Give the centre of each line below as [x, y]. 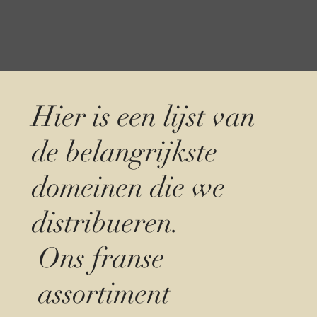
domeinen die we [128, 188]
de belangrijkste [124, 152]
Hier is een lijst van [143, 117]
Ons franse [101, 258]
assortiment [104, 294]
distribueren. [105, 223]
